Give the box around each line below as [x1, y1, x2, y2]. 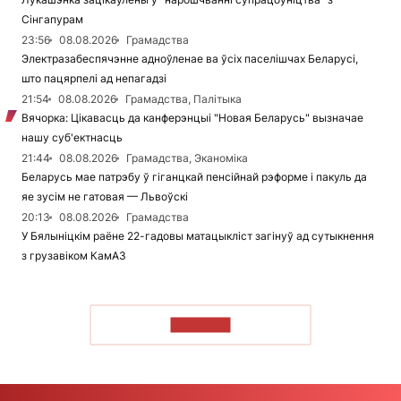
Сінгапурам [21, 13, 83, 26]
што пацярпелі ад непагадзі [21, 72, 166, 85]
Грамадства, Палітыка [125, 92, 242, 106]
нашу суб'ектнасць [21, 131, 123, 144]
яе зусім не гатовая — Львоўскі [21, 190, 188, 203]
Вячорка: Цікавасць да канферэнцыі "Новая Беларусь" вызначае [21, 111, 363, 124]
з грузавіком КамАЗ [21, 249, 126, 262]
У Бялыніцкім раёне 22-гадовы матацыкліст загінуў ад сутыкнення [21, 229, 374, 243]
